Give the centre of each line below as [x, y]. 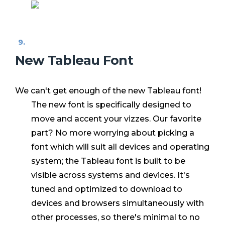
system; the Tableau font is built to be [108, 161]
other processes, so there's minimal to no [116, 217]
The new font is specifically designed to [111, 105]
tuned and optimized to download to [107, 189]
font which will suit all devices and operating [120, 147]
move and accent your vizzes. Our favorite [116, 119]
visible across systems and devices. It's [110, 175]
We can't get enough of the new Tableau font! [108, 91]
